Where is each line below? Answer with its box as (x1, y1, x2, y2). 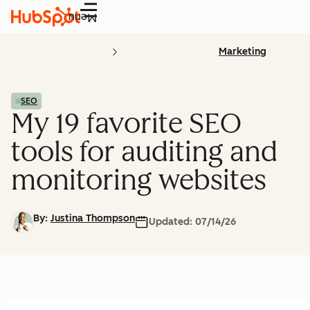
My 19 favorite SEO (11, 107, 241, 140)
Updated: (149, 216, 195, 228)
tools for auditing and (11, 135, 277, 168)
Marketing (219, 46, 266, 57)
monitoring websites (11, 163, 266, 197)
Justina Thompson (51, 212, 135, 224)
